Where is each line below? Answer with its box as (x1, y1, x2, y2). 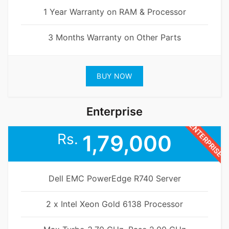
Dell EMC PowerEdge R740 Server (48, 173, 181, 184)
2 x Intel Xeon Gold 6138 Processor (46, 199, 183, 210)
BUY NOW (97, 72, 132, 81)
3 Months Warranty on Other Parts (48, 32, 181, 43)
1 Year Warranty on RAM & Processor (43, 7, 186, 17)
